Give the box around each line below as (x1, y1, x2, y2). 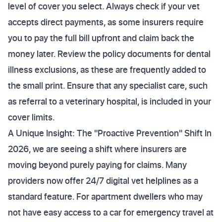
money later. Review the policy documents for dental (8, 48, 211, 60)
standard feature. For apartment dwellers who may (8, 190, 203, 203)
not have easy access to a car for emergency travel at (8, 206, 214, 219)
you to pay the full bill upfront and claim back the (8, 32, 194, 44)
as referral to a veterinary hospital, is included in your (8, 95, 211, 108)
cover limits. (8, 111, 55, 123)
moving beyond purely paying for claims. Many (8, 159, 187, 171)
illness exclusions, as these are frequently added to (8, 63, 206, 76)
